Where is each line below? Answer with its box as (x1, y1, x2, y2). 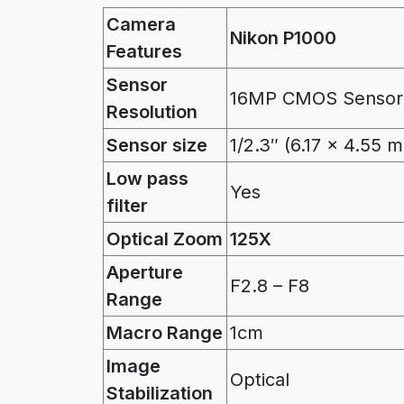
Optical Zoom (106, 227, 223, 250)
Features (106, 40, 182, 62)
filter (106, 194, 148, 216)
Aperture (106, 261, 183, 283)
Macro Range (106, 321, 223, 344)
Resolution (106, 100, 197, 123)
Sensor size (106, 133, 207, 156)
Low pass (106, 167, 188, 189)
